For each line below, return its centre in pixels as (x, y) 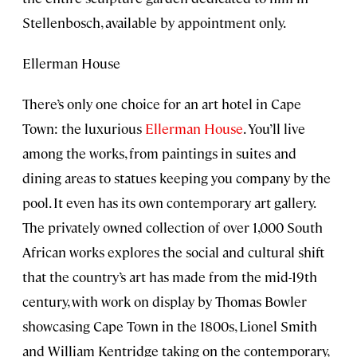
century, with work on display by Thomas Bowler (165, 301)
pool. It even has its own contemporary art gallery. (169, 202)
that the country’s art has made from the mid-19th (170, 276)
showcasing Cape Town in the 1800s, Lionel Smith (170, 326)
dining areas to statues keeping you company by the (177, 177)
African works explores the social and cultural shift (173, 251)
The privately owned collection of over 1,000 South (173, 227)
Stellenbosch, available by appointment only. (154, 22)
